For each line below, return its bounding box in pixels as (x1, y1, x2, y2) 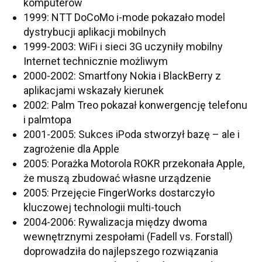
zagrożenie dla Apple (23, 143, 119, 155)
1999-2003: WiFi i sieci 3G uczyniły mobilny (23, 40, 223, 53)
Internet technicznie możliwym (23, 55, 168, 67)
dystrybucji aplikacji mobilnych (23, 26, 166, 38)
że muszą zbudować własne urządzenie (23, 172, 211, 184)
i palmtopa (23, 113, 71, 126)
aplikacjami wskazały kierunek (23, 84, 164, 96)
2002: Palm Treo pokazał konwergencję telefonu (23, 99, 247, 111)
